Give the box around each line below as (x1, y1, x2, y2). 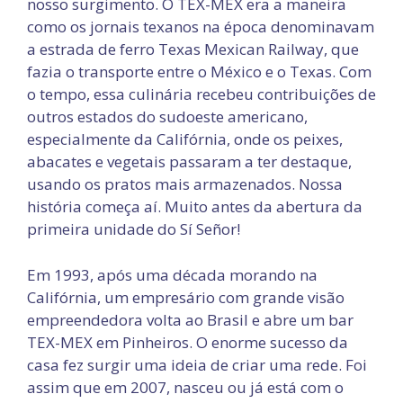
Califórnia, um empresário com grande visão (27, 286, 345, 308)
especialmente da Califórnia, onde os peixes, (27, 129, 343, 150)
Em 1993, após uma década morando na (27, 264, 318, 285)
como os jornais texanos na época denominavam (27, 16, 374, 38)
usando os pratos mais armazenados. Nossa (27, 174, 343, 195)
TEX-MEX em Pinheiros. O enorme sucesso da (27, 331, 348, 353)
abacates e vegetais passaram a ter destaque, (27, 151, 352, 173)
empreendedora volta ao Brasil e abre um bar (27, 309, 354, 330)
